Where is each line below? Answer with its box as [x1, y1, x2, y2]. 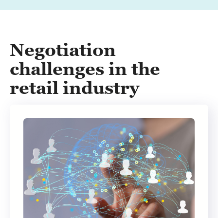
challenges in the [10, 59, 160, 79]
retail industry [10, 78, 139, 98]
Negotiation [10, 40, 116, 60]
